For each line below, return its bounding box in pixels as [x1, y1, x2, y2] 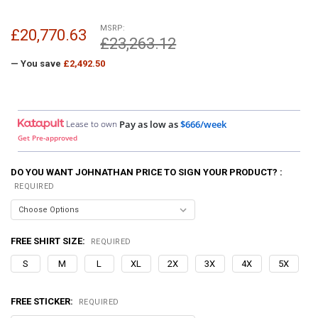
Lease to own [66, 117, 118, 130]
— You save [10, 58, 61, 69]
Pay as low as [119, 117, 179, 131]
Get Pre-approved [18, 133, 78, 143]
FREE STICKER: [10, 296, 75, 307]
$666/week [180, 117, 227, 131]
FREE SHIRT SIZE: [10, 235, 87, 246]
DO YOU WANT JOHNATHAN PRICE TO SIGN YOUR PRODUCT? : [10, 167, 283, 178]
